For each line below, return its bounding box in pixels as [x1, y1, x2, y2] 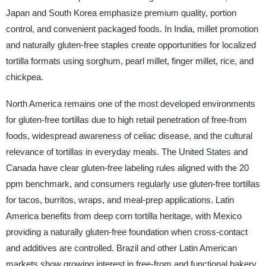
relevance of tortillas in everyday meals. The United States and [5, 147, 248, 157]
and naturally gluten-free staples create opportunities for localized [5, 40, 256, 50]
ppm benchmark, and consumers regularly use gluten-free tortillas [5, 179, 260, 189]
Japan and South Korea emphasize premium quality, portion [5, 8, 236, 18]
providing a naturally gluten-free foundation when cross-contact [5, 227, 248, 237]
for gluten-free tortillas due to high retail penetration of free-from [5, 115, 247, 125]
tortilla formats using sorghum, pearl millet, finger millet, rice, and [5, 56, 254, 66]
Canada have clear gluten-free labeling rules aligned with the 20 [5, 163, 249, 173]
